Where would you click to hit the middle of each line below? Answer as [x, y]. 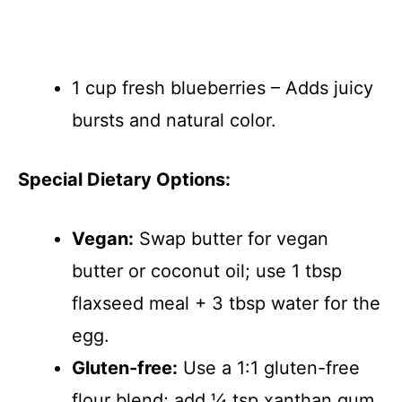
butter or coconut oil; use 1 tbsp [207, 271]
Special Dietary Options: [124, 180]
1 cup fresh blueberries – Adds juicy [223, 88]
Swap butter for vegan [231, 239]
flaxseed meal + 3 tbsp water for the [226, 304]
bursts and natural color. [174, 121]
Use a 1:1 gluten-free [269, 368]
